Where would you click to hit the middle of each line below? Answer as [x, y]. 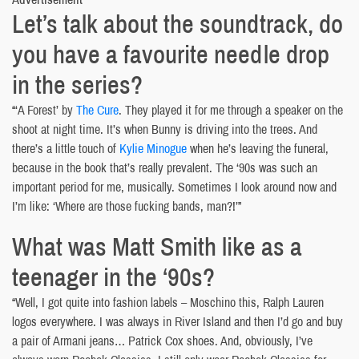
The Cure [97, 109]
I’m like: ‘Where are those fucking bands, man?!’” [127, 206]
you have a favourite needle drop [171, 54]
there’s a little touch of [66, 148]
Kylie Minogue [153, 148]
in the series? [77, 84]
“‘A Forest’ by [44, 109]
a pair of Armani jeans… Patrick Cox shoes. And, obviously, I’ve [162, 340]
